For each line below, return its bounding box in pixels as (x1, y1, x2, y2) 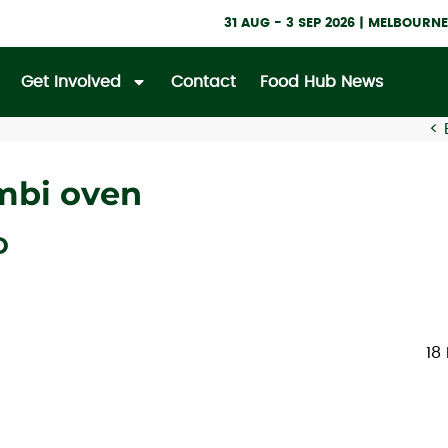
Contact (170, 73, 236, 90)
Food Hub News (259, 73, 383, 90)
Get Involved (20, 73, 121, 90)
